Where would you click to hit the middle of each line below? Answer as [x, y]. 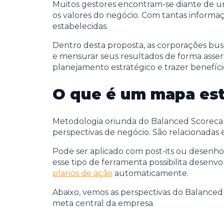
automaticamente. [150, 173]
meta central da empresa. [103, 203]
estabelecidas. [80, 26]
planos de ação [82, 173]
